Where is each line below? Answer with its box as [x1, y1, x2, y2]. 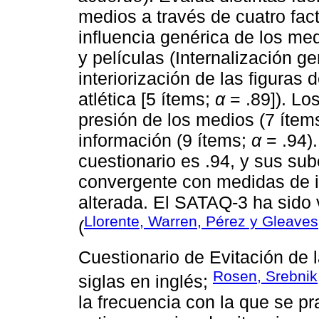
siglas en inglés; [78, 271, 213, 291]
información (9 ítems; [78, 130, 251, 151]
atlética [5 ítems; [78, 89, 215, 110]
